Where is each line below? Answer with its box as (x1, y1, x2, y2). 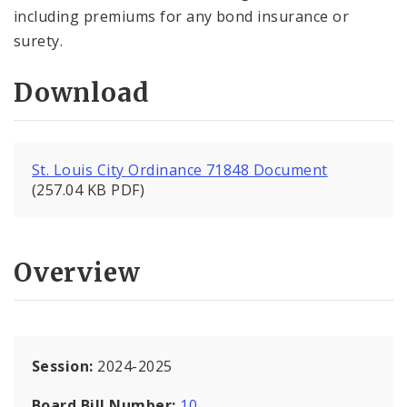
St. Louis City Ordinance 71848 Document (32, 160, 328, 181)
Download (14, 76, 150, 110)
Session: (32, 355, 98, 376)
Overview (14, 255, 141, 289)
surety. (14, 30, 64, 51)
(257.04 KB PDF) (32, 180, 145, 201)
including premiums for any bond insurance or (14, 5, 350, 26)
